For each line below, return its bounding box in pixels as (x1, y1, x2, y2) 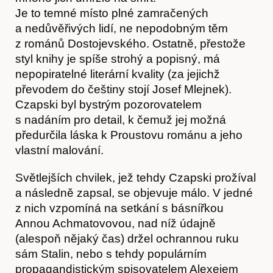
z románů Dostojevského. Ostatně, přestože (15, 37, 246, 50)
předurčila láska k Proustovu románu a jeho (15, 128, 243, 141)
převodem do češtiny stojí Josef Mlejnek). (15, 82, 232, 96)
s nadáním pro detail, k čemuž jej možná (15, 113, 226, 126)
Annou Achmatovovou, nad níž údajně (15, 216, 216, 230)
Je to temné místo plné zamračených (15, 6, 208, 19)
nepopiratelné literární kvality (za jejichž (15, 67, 220, 80)
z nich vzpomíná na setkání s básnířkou (15, 201, 224, 214)
